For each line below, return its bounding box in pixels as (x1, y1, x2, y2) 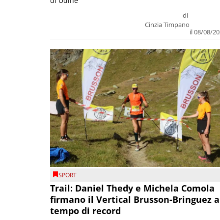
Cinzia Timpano (145, 20, 190, 29)
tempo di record (50, 205, 121, 217)
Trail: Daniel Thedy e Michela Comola (50, 182, 215, 194)
